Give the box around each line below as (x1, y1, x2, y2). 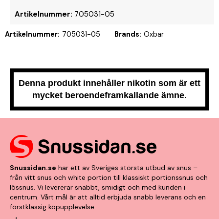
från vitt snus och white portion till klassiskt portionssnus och (10, 173, 208, 182)
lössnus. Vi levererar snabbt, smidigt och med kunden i (10, 183, 185, 192)
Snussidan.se (10, 163, 56, 173)
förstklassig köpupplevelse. (10, 202, 96, 212)
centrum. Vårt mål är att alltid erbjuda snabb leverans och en (10, 193, 206, 202)
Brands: (114, 29, 141, 39)
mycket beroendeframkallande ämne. (32, 90, 187, 100)
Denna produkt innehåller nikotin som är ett (19, 78, 200, 88)
